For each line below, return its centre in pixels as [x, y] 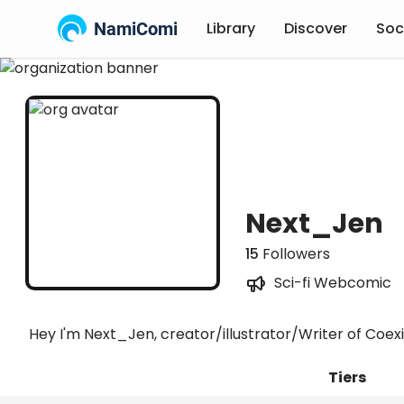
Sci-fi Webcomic [333, 283]
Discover [316, 28]
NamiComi [136, 29]
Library [231, 28]
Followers [294, 254]
